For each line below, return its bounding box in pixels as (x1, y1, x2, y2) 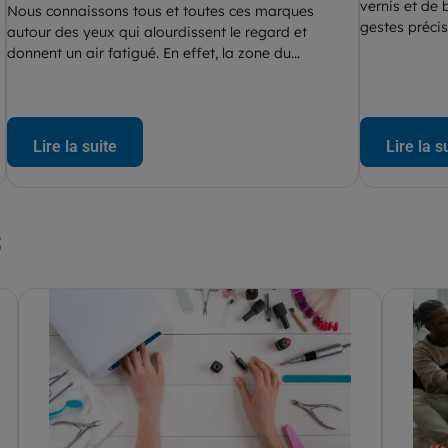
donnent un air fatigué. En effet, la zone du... (7, 44, 301, 62)
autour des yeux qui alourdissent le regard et (7, 23, 308, 41)
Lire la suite (33, 137, 118, 156)
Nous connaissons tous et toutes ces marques (7, 2, 315, 20)
